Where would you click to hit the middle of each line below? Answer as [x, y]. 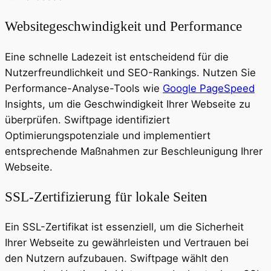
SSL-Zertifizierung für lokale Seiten [106, 196]
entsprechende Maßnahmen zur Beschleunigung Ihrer [134, 151]
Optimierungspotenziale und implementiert [108, 135]
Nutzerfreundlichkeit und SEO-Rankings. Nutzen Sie [130, 72]
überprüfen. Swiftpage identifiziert [87, 119]
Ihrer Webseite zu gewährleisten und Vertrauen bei [127, 242]
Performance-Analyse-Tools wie [84, 88]
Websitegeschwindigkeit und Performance [123, 26]
